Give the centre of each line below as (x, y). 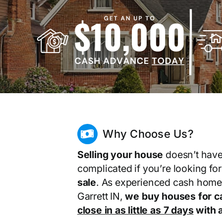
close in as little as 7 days (135, 210)
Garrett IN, (101, 196)
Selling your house (120, 155)
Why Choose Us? (148, 134)
